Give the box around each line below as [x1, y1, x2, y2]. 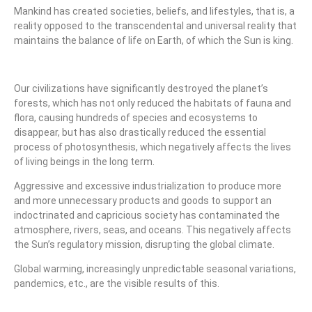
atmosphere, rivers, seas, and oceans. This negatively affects [14, 224, 291, 236]
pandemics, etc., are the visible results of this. [14, 278, 219, 290]
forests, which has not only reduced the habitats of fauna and [14, 97, 291, 109]
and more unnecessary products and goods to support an [14, 195, 272, 207]
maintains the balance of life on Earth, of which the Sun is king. [14, 35, 293, 47]
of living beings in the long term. [14, 156, 155, 168]
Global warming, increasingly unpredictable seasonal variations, [14, 263, 296, 275]
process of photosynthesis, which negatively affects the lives [14, 141, 291, 153]
